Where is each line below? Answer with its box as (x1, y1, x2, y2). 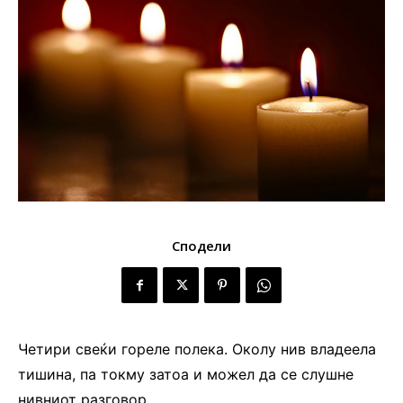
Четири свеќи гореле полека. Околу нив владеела (18, 340, 376, 359)
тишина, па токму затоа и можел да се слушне (18, 365, 354, 384)
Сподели (172, 237, 231, 255)
